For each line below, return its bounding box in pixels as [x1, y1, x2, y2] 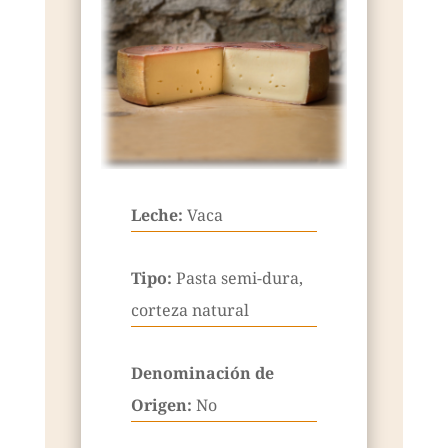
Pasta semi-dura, [175, 267, 303, 290]
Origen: [130, 394, 196, 417]
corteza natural [130, 299, 249, 322]
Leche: [130, 204, 187, 227]
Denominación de [130, 362, 274, 385]
